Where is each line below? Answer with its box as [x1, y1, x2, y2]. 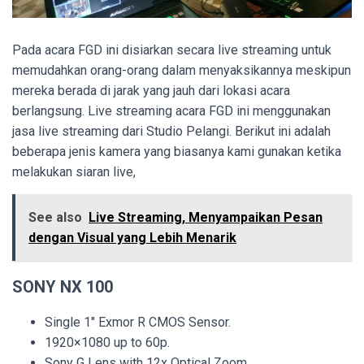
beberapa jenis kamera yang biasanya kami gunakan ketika [12, 144, 341, 160]
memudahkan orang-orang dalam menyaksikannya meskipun [12, 63, 351, 79]
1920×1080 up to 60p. [45, 335, 170, 351]
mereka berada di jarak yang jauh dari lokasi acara [12, 83, 290, 99]
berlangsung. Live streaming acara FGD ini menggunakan [12, 103, 331, 119]
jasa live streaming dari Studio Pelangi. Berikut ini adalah [12, 123, 331, 140]
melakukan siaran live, [12, 164, 136, 180]
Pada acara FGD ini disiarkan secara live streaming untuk [12, 42, 331, 58]
